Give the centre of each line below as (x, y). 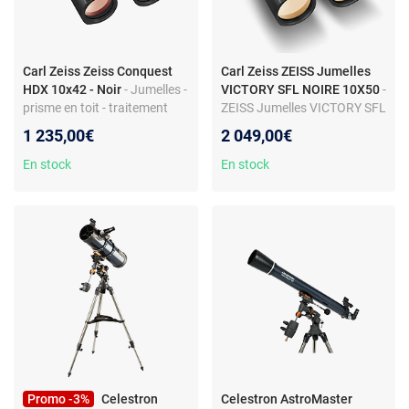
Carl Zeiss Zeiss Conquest (98, 71)
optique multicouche (80, 126)
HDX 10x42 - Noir (72, 89)
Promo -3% (58, 399)
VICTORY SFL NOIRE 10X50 (300, 89)
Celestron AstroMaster (286, 399)
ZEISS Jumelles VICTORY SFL (303, 108)
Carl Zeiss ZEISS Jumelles (295, 71)
